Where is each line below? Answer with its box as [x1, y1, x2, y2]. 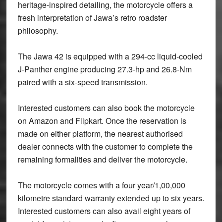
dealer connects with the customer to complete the [17, 140, 193, 152]
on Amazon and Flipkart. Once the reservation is [17, 114, 186, 126]
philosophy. [17, 24, 58, 36]
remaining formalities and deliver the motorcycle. [17, 153, 187, 165]
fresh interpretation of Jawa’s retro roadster [17, 11, 167, 23]
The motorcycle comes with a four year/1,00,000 [17, 179, 185, 191]
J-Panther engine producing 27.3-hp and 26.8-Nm [17, 63, 192, 75]
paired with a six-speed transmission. [17, 76, 150, 88]
